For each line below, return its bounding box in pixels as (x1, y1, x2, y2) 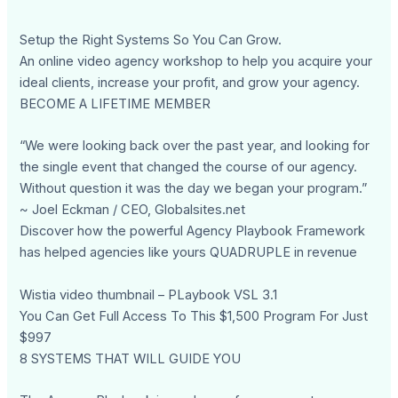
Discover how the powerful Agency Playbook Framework (20, 223, 366, 240)
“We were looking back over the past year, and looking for (20, 138, 370, 155)
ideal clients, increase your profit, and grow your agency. (20, 74, 361, 91)
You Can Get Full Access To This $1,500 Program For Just (20, 307, 369, 324)
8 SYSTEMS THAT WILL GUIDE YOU (20, 350, 242, 367)
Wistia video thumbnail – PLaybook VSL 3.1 (20, 286, 278, 303)
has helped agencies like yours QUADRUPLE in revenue (20, 244, 358, 261)
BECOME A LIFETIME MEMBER (20, 95, 211, 112)
